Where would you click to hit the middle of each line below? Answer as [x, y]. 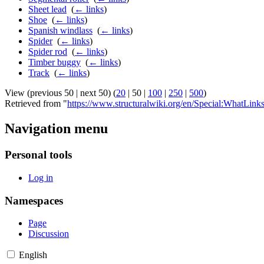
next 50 [94, 93]
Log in [41, 177]
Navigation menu [56, 129]
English [33, 255]
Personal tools [38, 155]
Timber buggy [55, 62]
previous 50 [52, 93]
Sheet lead [47, 9]
